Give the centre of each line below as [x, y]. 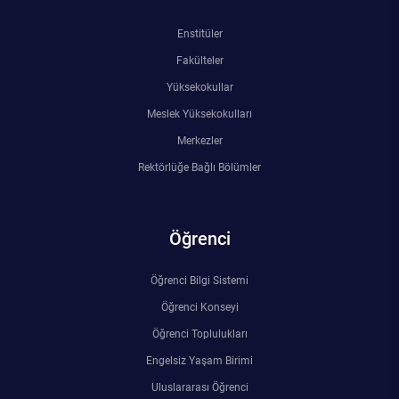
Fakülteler [199, 60]
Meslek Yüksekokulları [199, 114]
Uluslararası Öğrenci [199, 387]
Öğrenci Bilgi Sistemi [199, 280]
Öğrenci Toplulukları [199, 334]
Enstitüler [199, 33]
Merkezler [199, 140]
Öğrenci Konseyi [199, 307]
